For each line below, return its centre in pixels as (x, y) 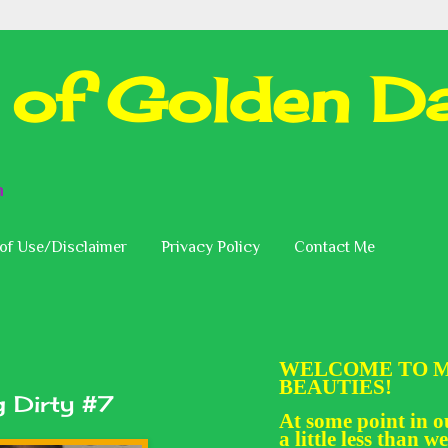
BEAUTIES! (335, 387)
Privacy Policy (210, 246)
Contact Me (334, 246)
